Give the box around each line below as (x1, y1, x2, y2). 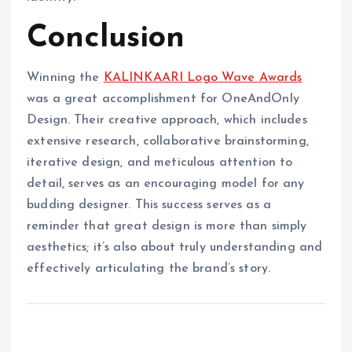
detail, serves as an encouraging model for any (27, 178, 305, 191)
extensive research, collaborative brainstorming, (27, 135, 309, 148)
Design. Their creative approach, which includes (27, 114, 307, 127)
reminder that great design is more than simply (27, 220, 307, 233)
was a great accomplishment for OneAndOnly (27, 93, 299, 106)
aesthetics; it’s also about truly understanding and (27, 241, 323, 255)
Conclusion (27, 22, 185, 54)
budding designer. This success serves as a (27, 199, 271, 212)
